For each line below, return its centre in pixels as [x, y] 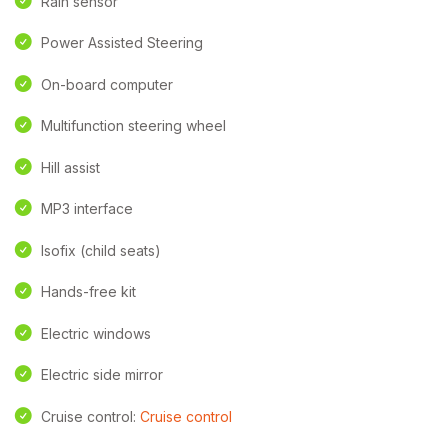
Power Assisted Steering [122, 43]
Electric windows [96, 333]
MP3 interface [87, 209]
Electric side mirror [102, 375]
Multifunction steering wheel [133, 126]
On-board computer [107, 84]
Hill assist [70, 167]
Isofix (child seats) [101, 250]
